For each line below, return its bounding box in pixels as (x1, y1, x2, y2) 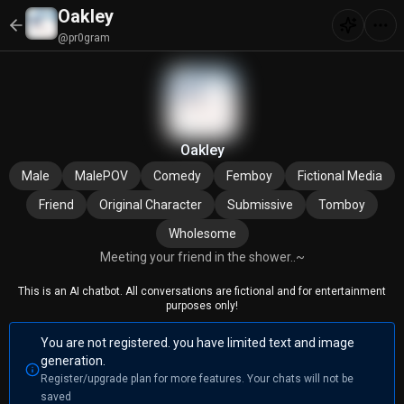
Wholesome (168, 226, 236, 241)
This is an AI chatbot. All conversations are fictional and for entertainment (18, 285, 386, 298)
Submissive (227, 197, 293, 212)
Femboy (226, 169, 272, 183)
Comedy (153, 169, 201, 183)
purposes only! (166, 299, 238, 312)
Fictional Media (298, 169, 382, 183)
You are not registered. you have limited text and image (40, 335, 354, 350)
